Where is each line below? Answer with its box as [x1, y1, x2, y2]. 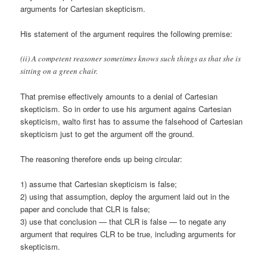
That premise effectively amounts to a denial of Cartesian [20, 91, 218, 102]
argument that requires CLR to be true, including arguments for [20, 228, 236, 240]
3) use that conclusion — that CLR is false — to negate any [20, 216, 227, 228]
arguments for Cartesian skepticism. [20, 2, 146, 14]
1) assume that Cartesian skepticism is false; [20, 178, 178, 190]
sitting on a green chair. [20, 65, 98, 76]
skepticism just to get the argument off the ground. [20, 128, 195, 139]
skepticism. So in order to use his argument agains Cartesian [20, 103, 232, 114]
